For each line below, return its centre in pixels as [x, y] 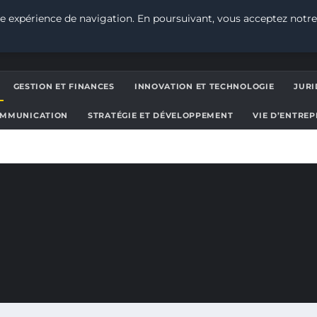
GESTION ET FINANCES [64, 86]
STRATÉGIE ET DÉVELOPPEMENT [161, 115]
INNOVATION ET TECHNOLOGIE [204, 86]
